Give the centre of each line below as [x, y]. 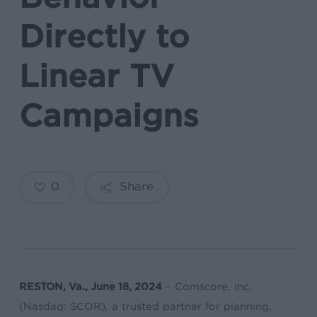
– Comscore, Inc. [207, 287]
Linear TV [96, 76]
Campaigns [109, 116]
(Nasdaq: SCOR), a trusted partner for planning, [146, 306]
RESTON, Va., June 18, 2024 [91, 287]
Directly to [104, 36]
